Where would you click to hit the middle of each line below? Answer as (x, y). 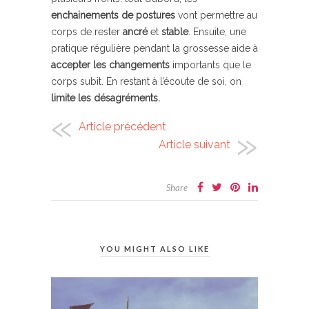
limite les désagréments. (106, 98)
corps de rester (87, 31)
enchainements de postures (113, 15)
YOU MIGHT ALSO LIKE (154, 248)
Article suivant (195, 144)
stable (175, 31)
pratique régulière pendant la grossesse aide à (154, 48)
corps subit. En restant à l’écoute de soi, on (146, 81)
